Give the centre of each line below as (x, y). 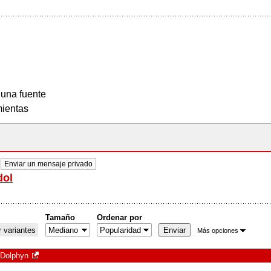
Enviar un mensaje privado (48, 164)
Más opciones (218, 230)
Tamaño (60, 217)
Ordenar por (119, 217)
